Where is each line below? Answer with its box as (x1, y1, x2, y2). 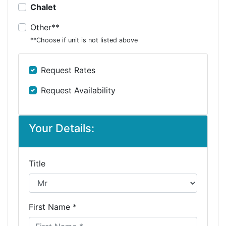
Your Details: (29, 122, 94, 135)
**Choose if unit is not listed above (30, 36, 138, 44)
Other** (30, 22, 60, 32)
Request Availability (41, 85, 116, 95)
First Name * (29, 202, 77, 212)
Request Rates (41, 65, 95, 75)
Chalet (30, 2, 56, 12)
